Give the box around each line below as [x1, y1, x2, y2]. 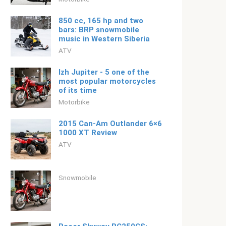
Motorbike [59, 98, 90, 106]
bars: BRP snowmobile [59, 25, 139, 34]
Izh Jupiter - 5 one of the [59, 68, 149, 77]
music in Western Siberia [59, 34, 150, 43]
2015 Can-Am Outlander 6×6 [59, 119, 162, 128]
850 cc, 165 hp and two [59, 16, 143, 25]
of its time [59, 86, 97, 95]
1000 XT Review [59, 128, 117, 137]
